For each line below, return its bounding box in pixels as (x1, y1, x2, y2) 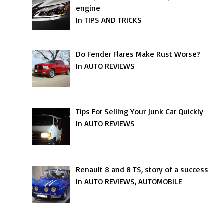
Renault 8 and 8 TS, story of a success (76, 164, 209, 175)
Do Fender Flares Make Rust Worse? (76, 48, 201, 59)
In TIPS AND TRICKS (76, 14, 142, 25)
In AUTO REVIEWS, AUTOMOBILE (76, 176, 183, 187)
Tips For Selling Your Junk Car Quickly (76, 106, 204, 117)
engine (76, 2, 101, 13)
